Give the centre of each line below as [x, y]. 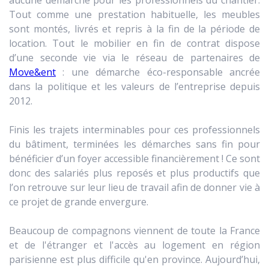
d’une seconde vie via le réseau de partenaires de [134, 57]
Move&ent [32, 72]
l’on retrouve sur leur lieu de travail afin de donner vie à [134, 187]
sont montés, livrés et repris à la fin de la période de [134, 29]
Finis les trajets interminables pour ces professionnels [134, 129]
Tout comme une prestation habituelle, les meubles [134, 14]
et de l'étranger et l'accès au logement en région [134, 245]
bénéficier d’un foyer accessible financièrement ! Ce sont [134, 158]
